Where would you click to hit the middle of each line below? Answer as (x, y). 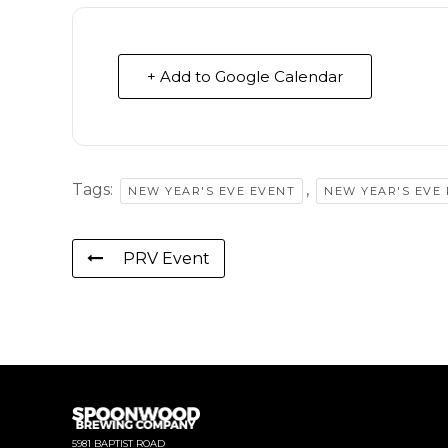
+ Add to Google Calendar (245, 77)
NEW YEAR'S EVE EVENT (211, 191)
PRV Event (166, 259)
